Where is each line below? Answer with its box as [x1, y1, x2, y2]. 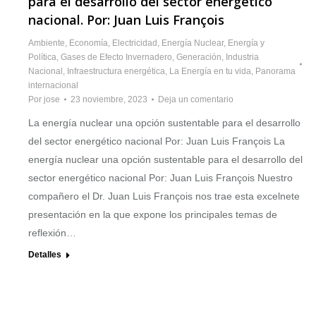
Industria [226, 52, 259, 63]
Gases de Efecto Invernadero [61, 52, 172, 63]
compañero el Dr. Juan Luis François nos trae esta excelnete [28, 190, 300, 202]
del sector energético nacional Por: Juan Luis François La [28, 135, 285, 147]
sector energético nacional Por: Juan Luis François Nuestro [28, 172, 293, 184]
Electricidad [112, 38, 157, 49]
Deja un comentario [158, 95, 233, 105]
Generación [176, 52, 221, 63]
